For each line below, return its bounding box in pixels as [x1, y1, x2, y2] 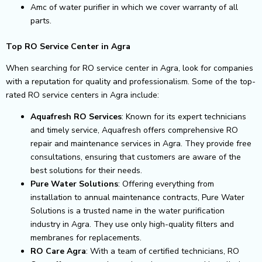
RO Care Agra [30, 245, 86, 257]
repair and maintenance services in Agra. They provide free [30, 137, 251, 149]
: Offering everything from [118, 178, 214, 189]
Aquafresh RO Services [30, 111, 122, 122]
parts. [30, 15, 58, 26]
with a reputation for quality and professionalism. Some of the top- [6, 75, 256, 87]
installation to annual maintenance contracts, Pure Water [30, 191, 244, 203]
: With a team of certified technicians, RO [86, 245, 239, 257]
